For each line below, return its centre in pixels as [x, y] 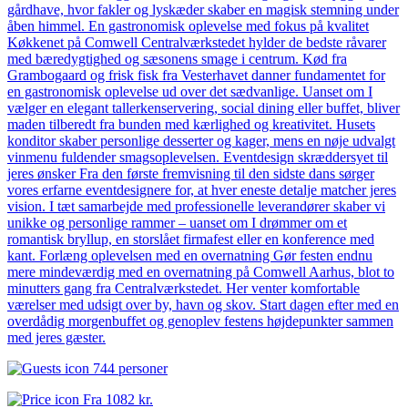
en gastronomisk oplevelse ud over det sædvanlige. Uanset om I [190, 92]
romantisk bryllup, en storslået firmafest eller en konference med [191, 240]
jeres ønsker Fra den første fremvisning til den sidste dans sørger [191, 174]
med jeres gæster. [56, 338]
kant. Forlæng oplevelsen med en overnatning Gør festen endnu [190, 256]
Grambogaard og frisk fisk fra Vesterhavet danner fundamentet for [196, 76]
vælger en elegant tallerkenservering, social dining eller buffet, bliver [204, 108]
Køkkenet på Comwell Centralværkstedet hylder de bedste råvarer [197, 43]
